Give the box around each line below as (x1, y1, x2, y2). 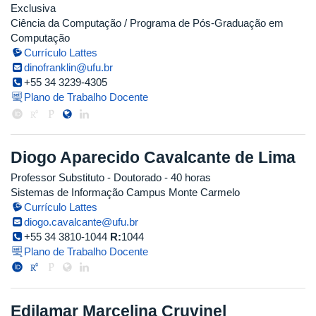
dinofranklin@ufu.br (24, 61, 114, 74)
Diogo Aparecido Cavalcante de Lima (11, 148, 296, 167)
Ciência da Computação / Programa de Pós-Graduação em (11, 17, 284, 30)
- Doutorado (104, 171, 162, 183)
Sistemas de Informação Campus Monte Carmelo (11, 186, 240, 198)
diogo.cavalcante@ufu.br (24, 215, 139, 228)
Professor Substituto (11, 171, 104, 183)
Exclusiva (11, 2, 56, 15)
